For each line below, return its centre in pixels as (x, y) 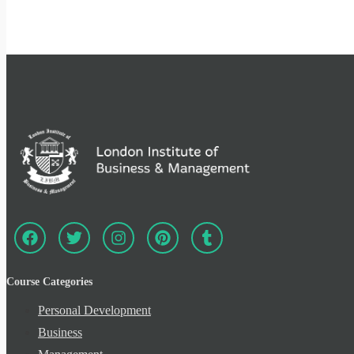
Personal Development (94, 310)
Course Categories (49, 282)
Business (60, 332)
